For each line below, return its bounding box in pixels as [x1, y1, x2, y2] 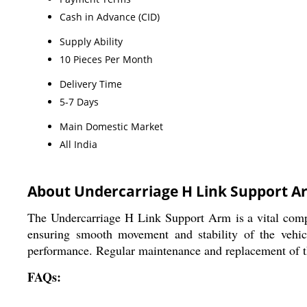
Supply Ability [60, 34, 123, 48]
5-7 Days [60, 95, 99, 108]
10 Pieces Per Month [60, 52, 153, 66]
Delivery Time [60, 77, 122, 90]
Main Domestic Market [60, 119, 163, 133]
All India [60, 137, 97, 151]
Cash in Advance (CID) [60, 10, 160, 23]
